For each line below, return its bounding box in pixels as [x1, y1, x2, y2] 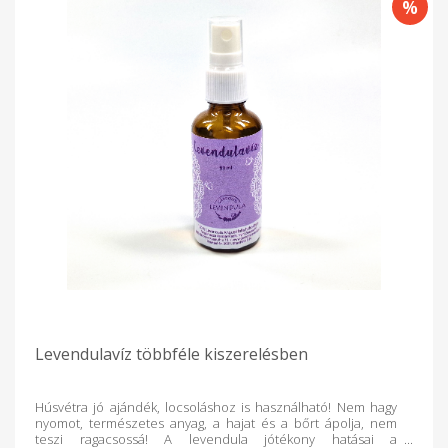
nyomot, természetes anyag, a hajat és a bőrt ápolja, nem [35, 413, 397, 432]
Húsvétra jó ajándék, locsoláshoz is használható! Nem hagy [35, 397, 397, 416]
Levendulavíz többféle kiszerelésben [35, 342, 308, 365]
